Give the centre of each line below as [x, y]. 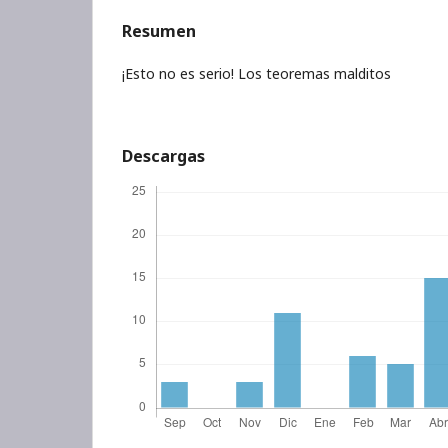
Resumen [159, 31]
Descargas [163, 156]
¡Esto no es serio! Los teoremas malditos [256, 73]
